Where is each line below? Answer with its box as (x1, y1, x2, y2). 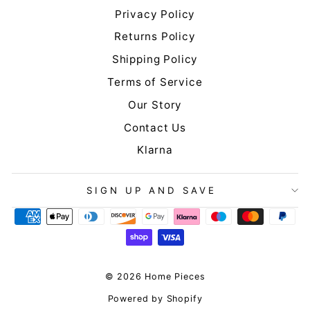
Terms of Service (107, 75, 203, 89)
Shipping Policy (111, 53, 199, 66)
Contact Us (123, 120, 187, 134)
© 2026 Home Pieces (104, 271, 206, 282)
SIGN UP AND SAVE (86, 185, 217, 197)
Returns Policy (114, 30, 196, 44)
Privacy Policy (114, 7, 196, 21)
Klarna (137, 143, 173, 157)
